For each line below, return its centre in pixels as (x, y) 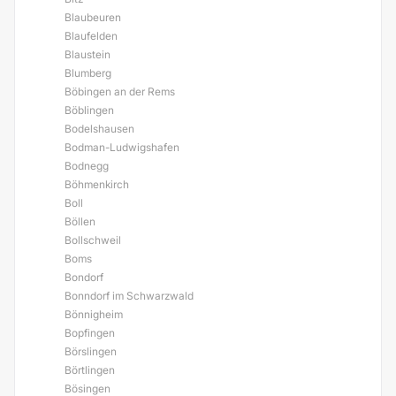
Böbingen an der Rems (120, 91)
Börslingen (91, 351)
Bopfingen (90, 333)
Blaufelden (91, 36)
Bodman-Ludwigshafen (122, 147)
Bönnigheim (94, 314)
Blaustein (88, 54)
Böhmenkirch (97, 184)
